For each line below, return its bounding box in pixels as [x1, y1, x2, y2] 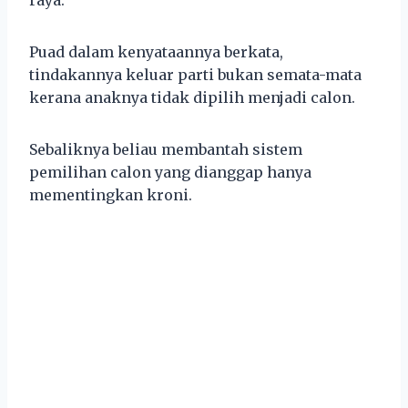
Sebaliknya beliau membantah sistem [29, 139, 302, 158]
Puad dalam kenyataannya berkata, [29, 42, 283, 61]
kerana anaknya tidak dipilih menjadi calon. [29, 87, 359, 107]
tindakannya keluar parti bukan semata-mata [29, 65, 362, 84]
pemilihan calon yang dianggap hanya [29, 162, 311, 181]
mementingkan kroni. [29, 185, 192, 204]
